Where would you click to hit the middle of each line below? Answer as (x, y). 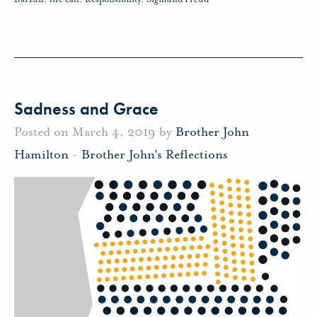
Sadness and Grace (86, 108)
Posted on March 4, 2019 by (95, 132)
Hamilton (41, 155)
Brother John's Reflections (155, 155)
